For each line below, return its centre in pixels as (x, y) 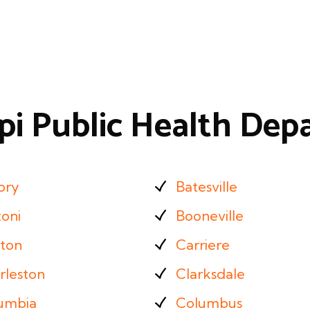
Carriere (203, 245)
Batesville (207, 186)
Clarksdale (210, 274)
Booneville (210, 216)
